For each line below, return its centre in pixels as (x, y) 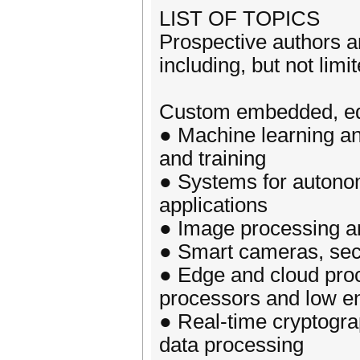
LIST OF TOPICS (239, 18)
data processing (231, 345)
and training (213, 158)
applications (213, 205)
